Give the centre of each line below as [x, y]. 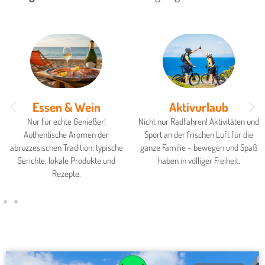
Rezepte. [66, 174]
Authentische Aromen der [66, 135]
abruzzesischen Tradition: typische [66, 148]
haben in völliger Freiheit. [199, 161]
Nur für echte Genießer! [66, 122]
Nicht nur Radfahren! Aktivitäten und [199, 122]
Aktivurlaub [199, 107]
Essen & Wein [66, 107]
